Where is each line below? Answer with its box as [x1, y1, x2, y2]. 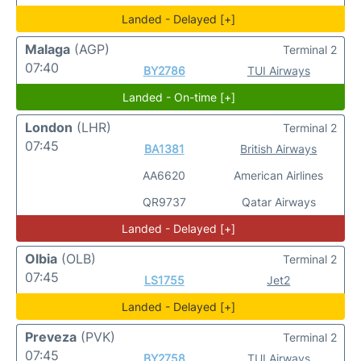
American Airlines [234, 168, 324, 182]
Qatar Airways [241, 195, 316, 209]
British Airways [240, 142, 317, 156]
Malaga [25, 41, 70, 57]
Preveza [25, 329, 77, 345]
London [25, 119, 73, 135]
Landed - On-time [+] [122, 90, 235, 104]
